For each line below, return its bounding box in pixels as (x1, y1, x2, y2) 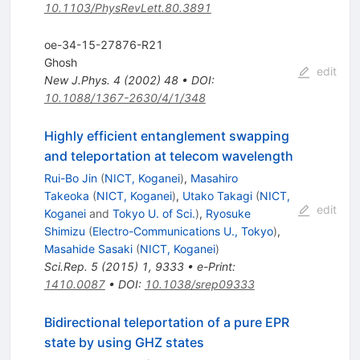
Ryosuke (205, 206, 251, 220)
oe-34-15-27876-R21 (43, 37, 163, 51)
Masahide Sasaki (43, 241, 133, 256)
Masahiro (190, 170, 238, 185)
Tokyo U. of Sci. (112, 206, 195, 220)
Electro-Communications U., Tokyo (92, 223, 273, 238)
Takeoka (43, 188, 89, 202)
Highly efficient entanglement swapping (43, 127, 289, 144)
